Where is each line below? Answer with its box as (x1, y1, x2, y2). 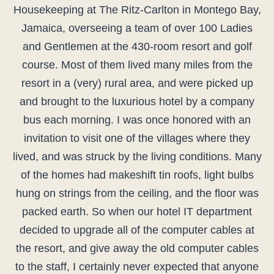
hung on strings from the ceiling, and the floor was (15, 187, 259, 200)
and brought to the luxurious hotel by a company (20, 95, 254, 108)
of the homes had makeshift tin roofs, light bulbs (20, 169, 254, 182)
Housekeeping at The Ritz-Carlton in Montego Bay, (13, 4, 261, 17)
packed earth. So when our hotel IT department (22, 206, 252, 218)
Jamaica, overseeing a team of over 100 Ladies (21, 22, 253, 35)
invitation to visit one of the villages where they (24, 132, 250, 145)
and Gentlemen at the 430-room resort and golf (22, 40, 252, 53)
